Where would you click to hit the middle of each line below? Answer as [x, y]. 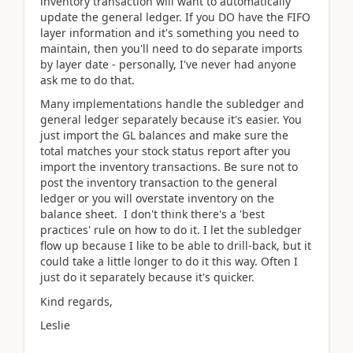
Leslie [55, 325]
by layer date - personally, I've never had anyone [168, 64]
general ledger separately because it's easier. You [171, 119]
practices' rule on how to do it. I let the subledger [171, 230]
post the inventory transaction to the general [159, 182]
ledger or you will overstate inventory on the [157, 198]
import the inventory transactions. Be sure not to [169, 167]
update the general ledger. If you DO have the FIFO [175, 17]
